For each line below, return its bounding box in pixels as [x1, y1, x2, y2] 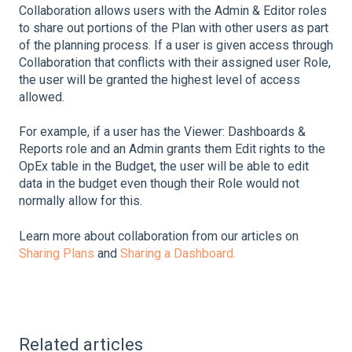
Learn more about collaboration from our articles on [19, 228, 299, 244]
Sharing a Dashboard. [120, 245, 239, 261]
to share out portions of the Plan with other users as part [19, 20, 328, 35]
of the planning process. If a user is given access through [19, 37, 333, 53]
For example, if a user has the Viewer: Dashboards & [19, 124, 306, 140]
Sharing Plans [19, 245, 94, 261]
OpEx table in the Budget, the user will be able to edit [19, 159, 309, 174]
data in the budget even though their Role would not [19, 176, 299, 192]
